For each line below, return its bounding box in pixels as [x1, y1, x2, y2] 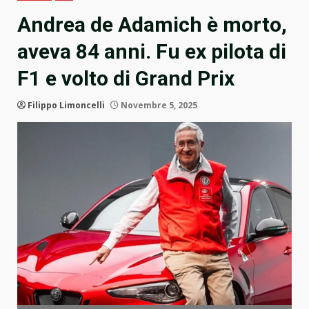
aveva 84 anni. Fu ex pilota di [17, 39, 286, 64]
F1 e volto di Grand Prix [17, 66, 235, 91]
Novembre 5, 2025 [119, 99, 197, 112]
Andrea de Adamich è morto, [17, 12, 287, 37]
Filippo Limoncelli [28, 99, 105, 112]
